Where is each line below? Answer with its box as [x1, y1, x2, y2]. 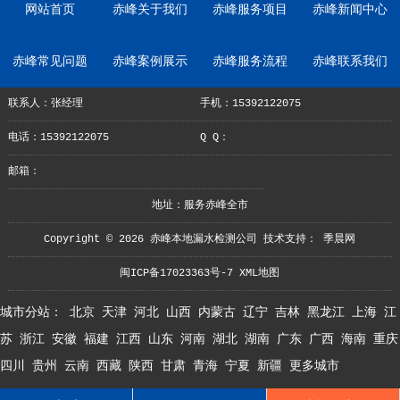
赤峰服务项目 [212, 3, 287, 18]
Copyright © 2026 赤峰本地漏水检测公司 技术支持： [44, 233, 324, 246]
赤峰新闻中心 [312, 3, 387, 18]
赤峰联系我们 [312, 54, 387, 70]
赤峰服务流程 [212, 54, 287, 70]
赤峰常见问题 [12, 54, 87, 70]
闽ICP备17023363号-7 [120, 267, 234, 280]
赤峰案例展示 [112, 54, 187, 70]
